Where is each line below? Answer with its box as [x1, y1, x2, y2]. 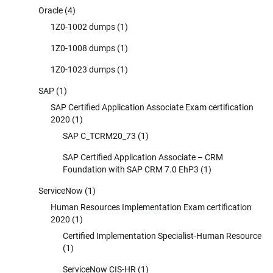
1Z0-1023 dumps [51, 64, 115, 74]
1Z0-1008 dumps [51, 43, 115, 53]
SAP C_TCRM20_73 [63, 130, 136, 141]
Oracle [38, 5, 63, 15]
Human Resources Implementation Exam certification [51, 202, 252, 212]
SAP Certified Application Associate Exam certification [51, 102, 253, 112]
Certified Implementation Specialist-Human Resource [63, 230, 261, 241]
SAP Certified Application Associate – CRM [63, 152, 223, 162]
